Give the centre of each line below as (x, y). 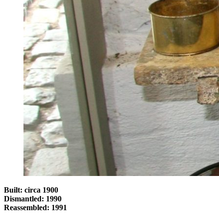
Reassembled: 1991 (35, 207)
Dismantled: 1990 (33, 198)
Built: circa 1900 (31, 190)
